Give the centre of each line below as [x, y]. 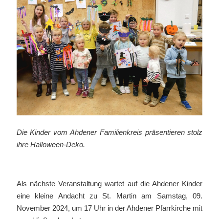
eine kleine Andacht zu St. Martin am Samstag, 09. [109, 196]
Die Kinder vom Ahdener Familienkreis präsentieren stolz [109, 133]
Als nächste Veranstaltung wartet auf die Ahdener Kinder [109, 184]
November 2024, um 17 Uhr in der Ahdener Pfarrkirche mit [109, 208]
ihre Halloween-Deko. [51, 145]
